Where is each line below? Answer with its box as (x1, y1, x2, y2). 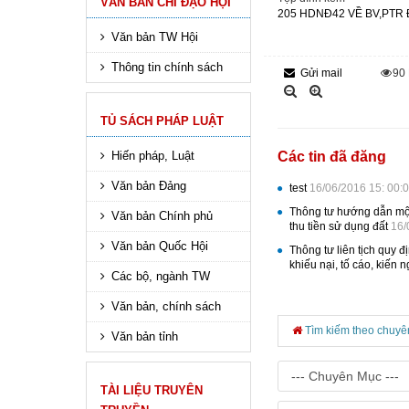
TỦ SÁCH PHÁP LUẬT (100, 114, 224, 128)
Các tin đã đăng (278, 149, 386, 164)
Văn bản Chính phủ (111, 209, 213, 223)
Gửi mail (300, 67, 342, 79)
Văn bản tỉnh (111, 330, 178, 343)
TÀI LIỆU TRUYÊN (100, 383, 203, 397)
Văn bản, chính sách (111, 299, 221, 313)
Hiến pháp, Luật (111, 149, 194, 163)
